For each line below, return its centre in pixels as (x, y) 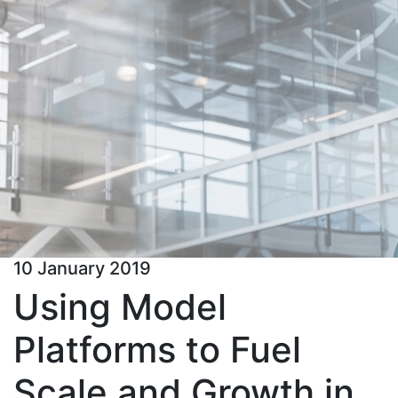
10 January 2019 (82, 268)
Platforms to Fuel (157, 350)
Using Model (120, 307)
